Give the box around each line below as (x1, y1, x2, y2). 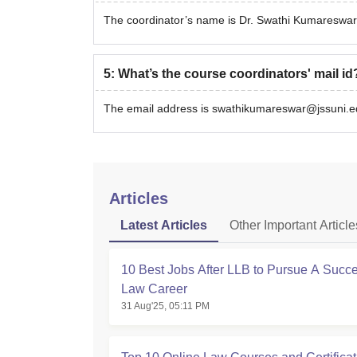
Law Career (121, 282, 187, 296)
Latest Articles (120, 218, 207, 232)
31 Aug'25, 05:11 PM (121, 300, 210, 312)
